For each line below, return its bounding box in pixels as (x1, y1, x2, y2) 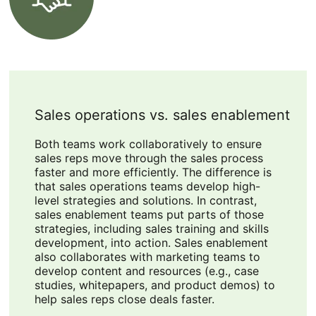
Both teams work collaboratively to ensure (34, 137, 262, 152)
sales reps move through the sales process (34, 151, 263, 166)
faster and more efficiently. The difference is (34, 165, 272, 180)
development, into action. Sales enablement (34, 236, 268, 250)
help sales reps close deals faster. (34, 292, 214, 307)
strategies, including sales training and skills (34, 221, 269, 236)
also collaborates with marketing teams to (34, 250, 260, 265)
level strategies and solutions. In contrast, (34, 193, 257, 208)
